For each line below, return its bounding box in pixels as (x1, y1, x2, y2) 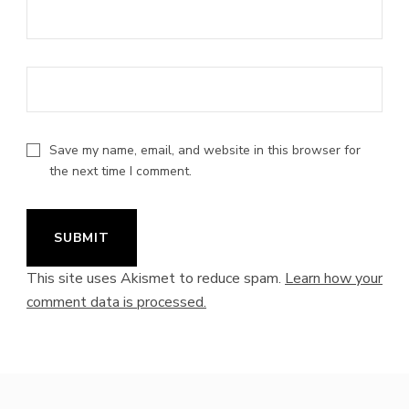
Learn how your (285, 267, 383, 288)
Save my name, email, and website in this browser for (49, 141, 361, 159)
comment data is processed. (26, 291, 206, 312)
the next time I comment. (49, 162, 192, 180)
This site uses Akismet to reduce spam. (26, 267, 285, 288)
